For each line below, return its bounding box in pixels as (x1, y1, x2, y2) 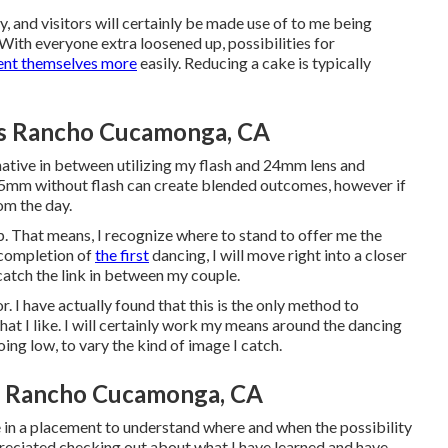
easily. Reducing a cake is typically (137, 53, 371, 72)
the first (95, 245, 149, 264)
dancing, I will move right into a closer (149, 245, 407, 264)
